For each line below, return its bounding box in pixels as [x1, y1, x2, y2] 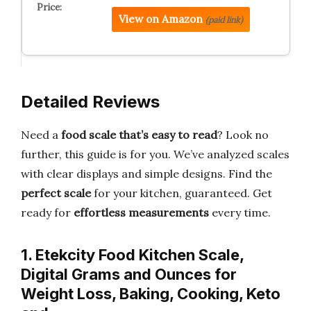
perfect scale [21, 186, 91, 200]
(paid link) [205, 15, 243, 25]
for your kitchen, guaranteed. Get [91, 186, 272, 200]
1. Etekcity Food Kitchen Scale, [21, 246, 244, 264]
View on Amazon [118, 12, 203, 26]
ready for [21, 205, 74, 219]
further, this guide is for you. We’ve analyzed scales [21, 147, 289, 161]
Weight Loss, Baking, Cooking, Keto [21, 285, 280, 303]
